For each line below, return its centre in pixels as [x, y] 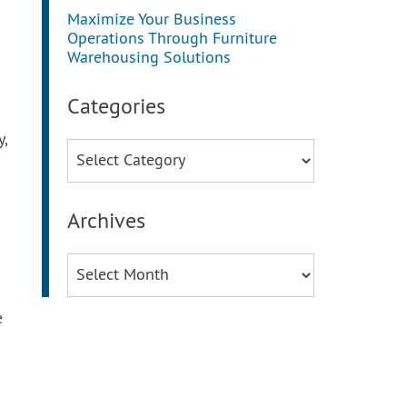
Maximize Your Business [152, 20]
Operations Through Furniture [172, 40]
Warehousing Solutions [149, 59]
